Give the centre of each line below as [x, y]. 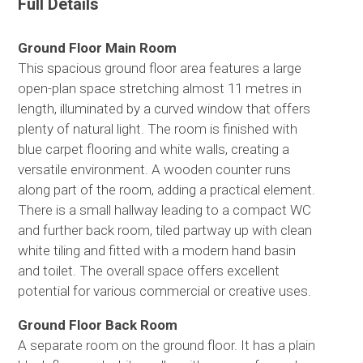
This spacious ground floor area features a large [160, 68]
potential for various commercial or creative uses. [165, 290]
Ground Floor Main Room [98, 47]
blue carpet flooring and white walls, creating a [154, 149]
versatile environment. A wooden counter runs [155, 169]
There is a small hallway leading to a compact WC [165, 209]
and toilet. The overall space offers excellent [149, 270]
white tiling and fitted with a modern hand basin [157, 250]
